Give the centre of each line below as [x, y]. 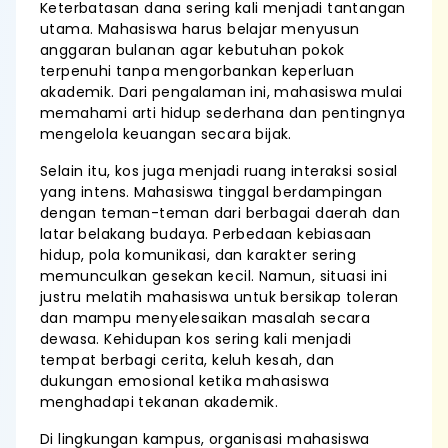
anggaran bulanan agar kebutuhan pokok [192, 50]
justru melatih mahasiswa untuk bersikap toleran [219, 297]
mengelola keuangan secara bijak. [166, 134]
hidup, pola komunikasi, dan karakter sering [198, 255]
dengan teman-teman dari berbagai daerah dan [220, 213]
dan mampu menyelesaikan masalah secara [205, 318]
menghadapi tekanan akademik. [159, 402]
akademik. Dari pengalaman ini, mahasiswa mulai [221, 92]
